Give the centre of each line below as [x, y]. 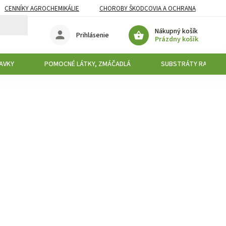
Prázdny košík [177, 39]
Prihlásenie [93, 35]
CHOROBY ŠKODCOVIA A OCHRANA [148, 8]
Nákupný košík [176, 31]
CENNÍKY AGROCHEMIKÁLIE [42, 8]
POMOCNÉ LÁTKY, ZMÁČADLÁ [88, 64]
